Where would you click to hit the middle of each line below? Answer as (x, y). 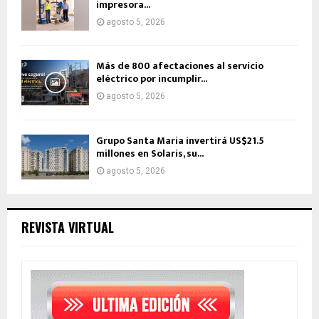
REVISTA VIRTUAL (68, 228)
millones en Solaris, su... (150, 153)
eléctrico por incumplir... (152, 79)
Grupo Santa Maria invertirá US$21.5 (180, 140)
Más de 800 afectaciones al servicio (180, 66)
